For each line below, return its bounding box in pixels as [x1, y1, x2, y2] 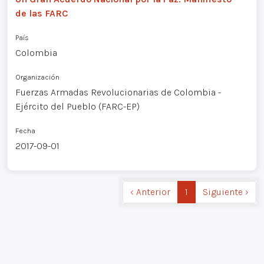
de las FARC [15, 8, 68, 19]
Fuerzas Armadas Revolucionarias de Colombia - [15, 87, 221, 98]
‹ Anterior [130, 186, 170, 198]
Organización [15, 72, 60, 82]
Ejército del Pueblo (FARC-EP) [15, 101, 140, 113]
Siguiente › [203, 186, 249, 198]
